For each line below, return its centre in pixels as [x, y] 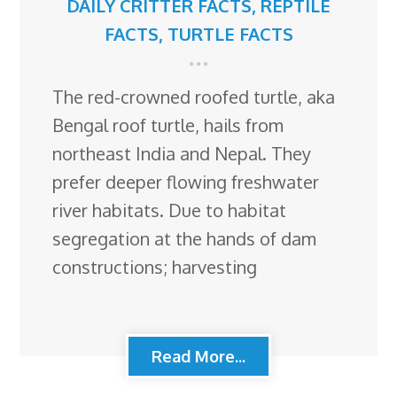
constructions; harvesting [155, 267]
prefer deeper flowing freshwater [186, 182]
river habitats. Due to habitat [170, 210]
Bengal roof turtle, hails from [168, 125]
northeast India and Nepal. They [182, 154]
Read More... [198, 357]
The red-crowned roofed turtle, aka [194, 97]
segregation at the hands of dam [185, 239]
